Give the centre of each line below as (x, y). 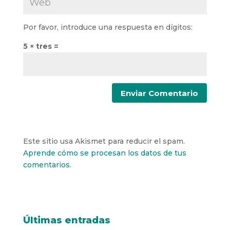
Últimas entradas (66, 221)
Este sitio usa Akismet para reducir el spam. (104, 141)
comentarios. (47, 165)
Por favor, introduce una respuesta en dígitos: (108, 27)
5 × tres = (41, 46)
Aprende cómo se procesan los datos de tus (104, 153)
